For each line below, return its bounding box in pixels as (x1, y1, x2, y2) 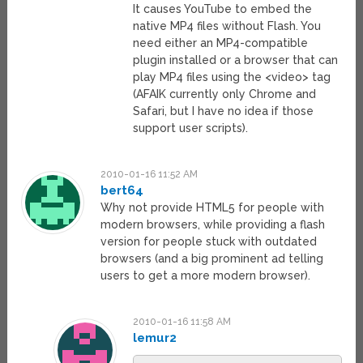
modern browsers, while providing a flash (100, 218, 326, 232)
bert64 (100, 183, 144, 199)
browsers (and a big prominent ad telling (100, 252, 324, 266)
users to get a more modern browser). (100, 269, 311, 283)
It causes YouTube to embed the (132, 2, 312, 16)
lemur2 (132, 331, 177, 346)
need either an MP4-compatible (132, 36, 308, 50)
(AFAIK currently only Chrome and (132, 88, 316, 101)
